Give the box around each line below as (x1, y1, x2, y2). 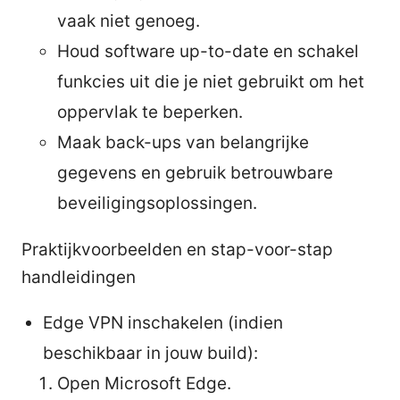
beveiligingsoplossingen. (57, 192, 257, 213)
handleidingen (21, 266, 136, 287)
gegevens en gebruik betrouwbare (57, 162, 333, 183)
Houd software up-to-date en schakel (57, 40, 359, 62)
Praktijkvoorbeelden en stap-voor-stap (21, 238, 333, 260)
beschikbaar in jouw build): (43, 342, 258, 363)
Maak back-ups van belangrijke (57, 131, 309, 153)
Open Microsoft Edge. (57, 372, 231, 394)
